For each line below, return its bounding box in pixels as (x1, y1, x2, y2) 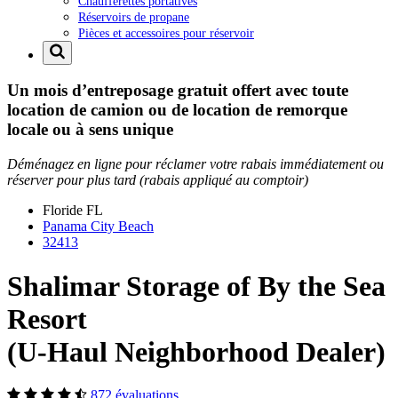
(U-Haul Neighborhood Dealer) (7, 335, 386, 368)
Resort (7, 302, 87, 335)
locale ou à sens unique (7, 120, 173, 139)
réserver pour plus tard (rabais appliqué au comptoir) (7, 172, 308, 188)
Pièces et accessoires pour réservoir (78, 25, 254, 40)
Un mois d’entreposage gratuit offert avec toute (7, 81, 348, 100)
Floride (43, 203, 86, 219)
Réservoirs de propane (78, 9, 189, 24)
